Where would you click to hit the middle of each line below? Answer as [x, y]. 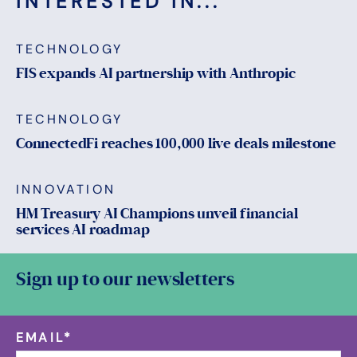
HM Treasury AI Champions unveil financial [157, 214]
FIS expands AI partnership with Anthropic [156, 74]
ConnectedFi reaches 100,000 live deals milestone [177, 144]
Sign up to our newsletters [125, 280]
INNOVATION [66, 190]
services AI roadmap [83, 230]
